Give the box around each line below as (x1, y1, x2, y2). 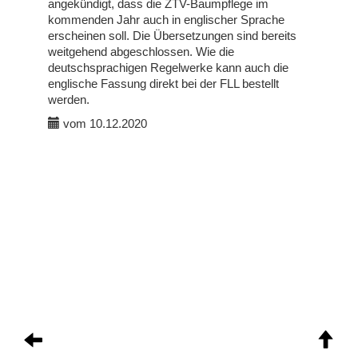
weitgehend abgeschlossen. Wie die (48, 45, 234, 58)
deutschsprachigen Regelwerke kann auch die (48, 61, 288, 74)
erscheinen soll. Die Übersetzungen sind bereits (48, 29, 296, 42)
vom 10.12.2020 (60, 117, 147, 130)
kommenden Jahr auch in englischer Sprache (48, 13, 284, 26)
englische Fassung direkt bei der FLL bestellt (48, 77, 279, 90)
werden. (48, 93, 89, 106)
